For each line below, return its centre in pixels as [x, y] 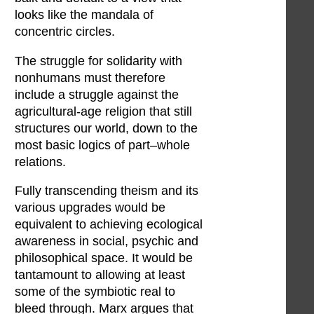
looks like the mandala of [84, 15]
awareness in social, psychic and [107, 241]
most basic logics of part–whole [102, 145]
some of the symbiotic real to [95, 292]
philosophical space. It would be [104, 258]
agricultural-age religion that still [103, 111]
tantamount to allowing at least [100, 275]
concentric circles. [65, 32]
